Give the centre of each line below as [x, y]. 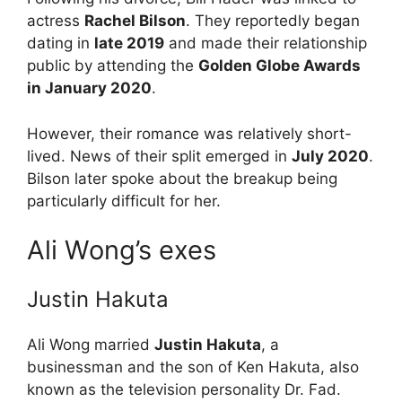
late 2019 [129, 44]
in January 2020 [89, 88]
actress [56, 21]
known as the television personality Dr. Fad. [184, 390]
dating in [61, 44]
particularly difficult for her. [124, 201]
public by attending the [113, 66]
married [124, 345]
